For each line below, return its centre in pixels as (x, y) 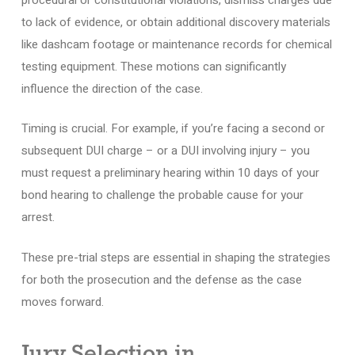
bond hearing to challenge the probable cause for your (162, 195)
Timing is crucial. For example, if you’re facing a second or (173, 128)
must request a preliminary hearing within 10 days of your (170, 173)
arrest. (38, 217)
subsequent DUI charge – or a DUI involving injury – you (165, 151)
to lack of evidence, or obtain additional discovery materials (176, 22)
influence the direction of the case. (112, 88)
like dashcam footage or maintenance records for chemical (176, 44)
